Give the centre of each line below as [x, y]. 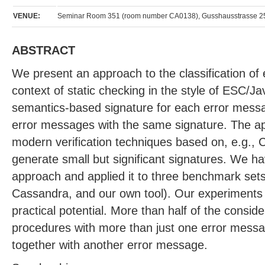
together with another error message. [110, 245]
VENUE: [27, 16]
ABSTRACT [43, 50]
